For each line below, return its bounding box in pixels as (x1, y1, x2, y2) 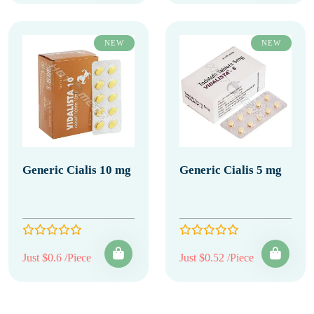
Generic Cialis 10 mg (22, 163, 131, 177)
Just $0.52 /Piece (179, 252, 254, 264)
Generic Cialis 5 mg (179, 163, 282, 177)
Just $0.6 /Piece (22, 252, 91, 264)
